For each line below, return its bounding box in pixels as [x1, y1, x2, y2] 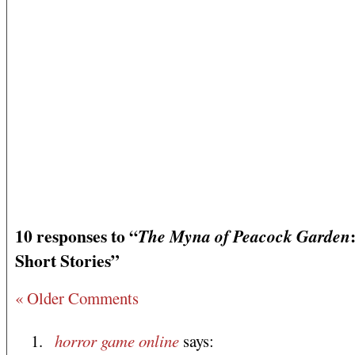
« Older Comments [15, 286, 139, 309]
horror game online [55, 329, 179, 352]
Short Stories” [15, 248, 120, 273]
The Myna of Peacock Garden [138, 224, 350, 249]
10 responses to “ [15, 223, 138, 249]
